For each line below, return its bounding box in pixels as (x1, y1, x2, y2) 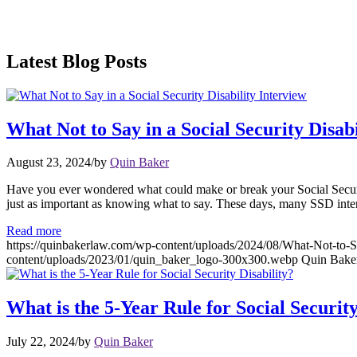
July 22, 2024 (6, 335, 75, 349)
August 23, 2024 (6, 155, 91, 170)
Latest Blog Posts (6, 50, 147, 72)
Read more (6, 224, 61, 238)
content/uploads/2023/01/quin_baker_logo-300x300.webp (6, 253, 298, 267)
